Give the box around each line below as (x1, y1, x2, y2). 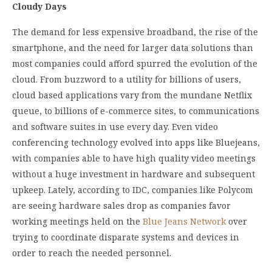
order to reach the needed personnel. (12, 246, 171, 259)
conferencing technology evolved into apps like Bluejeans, (12, 136, 260, 148)
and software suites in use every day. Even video (12, 120, 218, 132)
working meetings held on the (12, 215, 143, 227)
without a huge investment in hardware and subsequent (12, 168, 255, 180)
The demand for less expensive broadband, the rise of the (12, 25, 258, 38)
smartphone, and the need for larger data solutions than (12, 41, 253, 53)
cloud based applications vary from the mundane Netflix (12, 89, 252, 101)
